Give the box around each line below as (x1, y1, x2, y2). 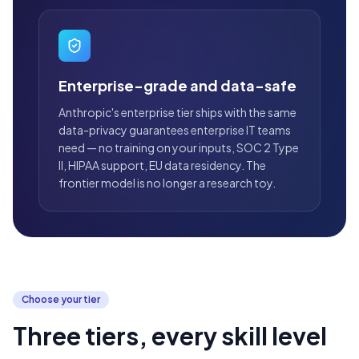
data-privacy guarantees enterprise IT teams (58, 123, 291, 138)
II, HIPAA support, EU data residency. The (58, 158, 266, 173)
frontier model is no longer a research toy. (58, 175, 276, 191)
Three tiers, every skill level (13, 321, 327, 352)
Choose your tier (22, 293, 100, 306)
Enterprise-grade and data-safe (58, 76, 296, 95)
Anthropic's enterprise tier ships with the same (58, 105, 296, 120)
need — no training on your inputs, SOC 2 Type (58, 140, 299, 155)
